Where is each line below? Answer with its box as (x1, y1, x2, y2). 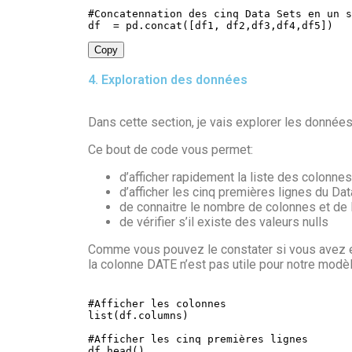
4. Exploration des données (88, 71, 247, 87)
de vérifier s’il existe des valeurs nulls (119, 214, 328, 229)
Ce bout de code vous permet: (88, 141, 253, 157)
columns (138, 309, 182, 321)
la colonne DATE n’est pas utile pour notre (88, 256, 318, 272)
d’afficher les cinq (119, 184, 218, 200)
